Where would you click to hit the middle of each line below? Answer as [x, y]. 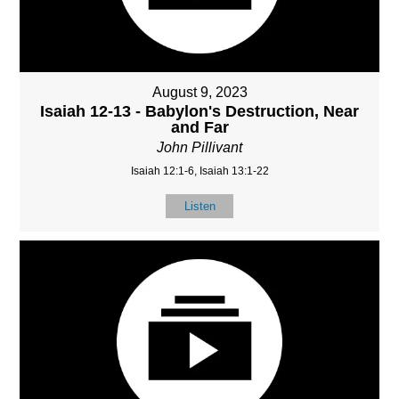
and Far [199, 127]
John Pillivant [199, 147]
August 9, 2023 [199, 92]
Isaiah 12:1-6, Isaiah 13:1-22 [199, 171]
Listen [199, 206]
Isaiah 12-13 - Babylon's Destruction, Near [199, 111]
